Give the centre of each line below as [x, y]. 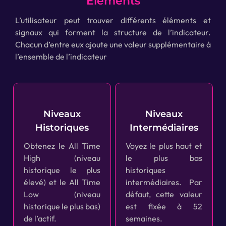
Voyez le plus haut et [164, 146]
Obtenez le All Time [62, 146]
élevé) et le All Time [62, 182]
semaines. [144, 219]
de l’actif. [40, 219]
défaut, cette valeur [164, 194]
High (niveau [62, 158]
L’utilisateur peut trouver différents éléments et [113, 20]
